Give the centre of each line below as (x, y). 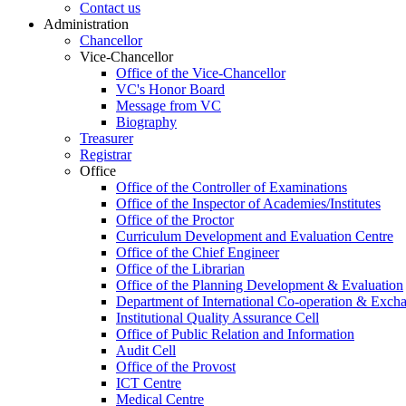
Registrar (106, 154)
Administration (86, 24)
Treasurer (106, 138)
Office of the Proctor (175, 219)
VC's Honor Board (170, 89)
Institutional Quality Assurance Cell (217, 317)
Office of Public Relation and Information (235, 333)
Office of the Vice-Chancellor (201, 72)
